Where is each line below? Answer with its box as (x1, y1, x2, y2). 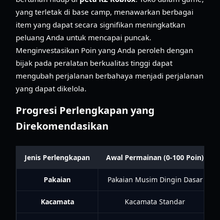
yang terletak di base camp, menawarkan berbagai (16, 6, 193, 17)
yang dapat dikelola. (16, 83, 86, 93)
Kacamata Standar (125, 196, 185, 206)
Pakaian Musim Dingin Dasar (107, 174, 203, 184)
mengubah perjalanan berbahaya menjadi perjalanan (16, 70, 203, 81)
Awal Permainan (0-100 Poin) (106, 152, 204, 162)
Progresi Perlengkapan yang (16, 103, 155, 117)
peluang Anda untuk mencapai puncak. (16, 32, 151, 42)
